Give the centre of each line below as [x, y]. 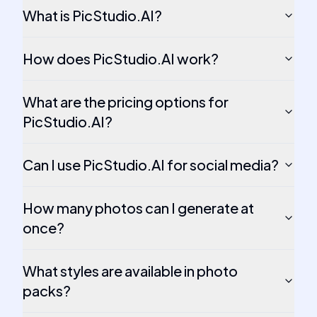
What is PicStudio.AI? [92, 15]
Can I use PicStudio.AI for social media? [151, 165]
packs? [47, 290]
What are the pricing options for [126, 102]
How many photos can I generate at [138, 208]
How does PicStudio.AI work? [121, 58]
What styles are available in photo [130, 271]
